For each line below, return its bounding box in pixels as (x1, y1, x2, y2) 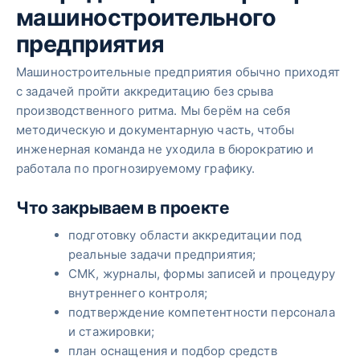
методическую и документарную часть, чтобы (16, 121, 295, 137)
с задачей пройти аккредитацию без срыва (16, 83, 273, 99)
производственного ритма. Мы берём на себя (16, 102, 291, 118)
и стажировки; (68, 324, 154, 340)
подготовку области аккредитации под (68, 227, 302, 243)
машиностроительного (16, 3, 276, 32)
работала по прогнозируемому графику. (16, 160, 256, 176)
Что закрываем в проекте (16, 197, 230, 218)
